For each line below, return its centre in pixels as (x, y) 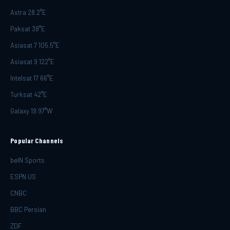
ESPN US (23, 176)
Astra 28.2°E (28, 12)
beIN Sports (27, 160)
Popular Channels (37, 140)
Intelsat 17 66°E (32, 78)
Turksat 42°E (29, 94)
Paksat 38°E (28, 28)
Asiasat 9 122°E (32, 61)
